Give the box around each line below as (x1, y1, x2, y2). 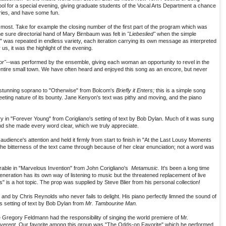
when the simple (155, 31, 196, 37)
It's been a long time (159, 165, 209, 172)
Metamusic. (131, 165, 159, 172)
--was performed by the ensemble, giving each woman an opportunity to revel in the (6, 59, 209, 66)
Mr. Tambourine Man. (84, 200, 137, 207)
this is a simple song (154, 87, 205, 94)
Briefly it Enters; (116, 87, 154, 94)
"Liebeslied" (127, 31, 155, 37)
